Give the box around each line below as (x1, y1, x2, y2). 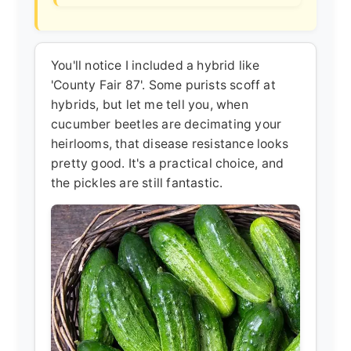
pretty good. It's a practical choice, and (51, 155, 284, 171)
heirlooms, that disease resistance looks (51, 136, 288, 151)
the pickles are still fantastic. (51, 175, 223, 190)
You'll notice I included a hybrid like (51, 57, 260, 73)
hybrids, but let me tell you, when (51, 96, 248, 112)
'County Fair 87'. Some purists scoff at (51, 77, 276, 92)
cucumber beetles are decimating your (51, 116, 282, 132)
